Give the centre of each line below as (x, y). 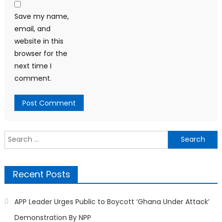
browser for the (41, 53)
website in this (39, 41)
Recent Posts (41, 174)
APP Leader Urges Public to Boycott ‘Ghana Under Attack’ (112, 201)
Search (16, 136)
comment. (33, 78)
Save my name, (41, 16)
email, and (32, 28)
